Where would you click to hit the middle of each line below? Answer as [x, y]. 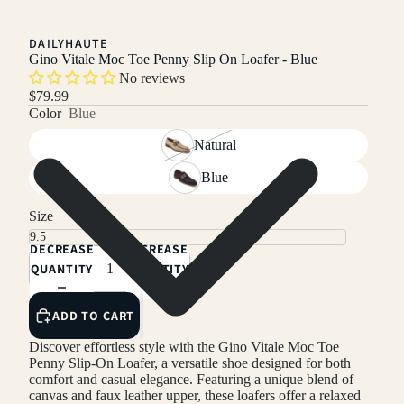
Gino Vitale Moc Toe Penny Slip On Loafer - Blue [173, 60]
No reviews [152, 78]
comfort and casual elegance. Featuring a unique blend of [191, 380]
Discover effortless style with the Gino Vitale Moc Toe [184, 347]
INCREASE [158, 248]
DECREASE [62, 248]
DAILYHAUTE [69, 44]
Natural [215, 145]
